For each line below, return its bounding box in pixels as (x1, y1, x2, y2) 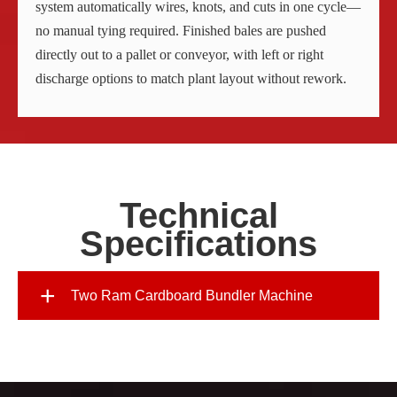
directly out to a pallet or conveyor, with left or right (35, 47, 323, 63)
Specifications (80, 224, 317, 264)
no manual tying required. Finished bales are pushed (35, 23, 326, 39)
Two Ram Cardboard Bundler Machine (71, 288, 313, 304)
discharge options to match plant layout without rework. (35, 71, 346, 87)
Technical (119, 196, 278, 236)
